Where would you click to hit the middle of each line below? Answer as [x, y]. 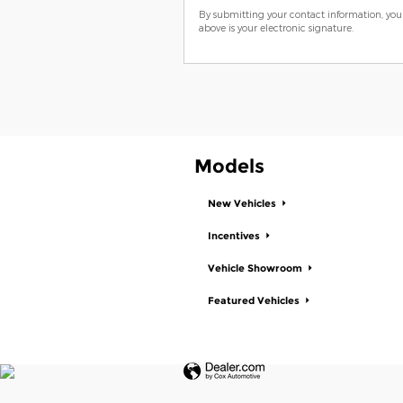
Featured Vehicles [255, 301]
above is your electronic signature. [276, 27]
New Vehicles [243, 204]
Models [229, 166]
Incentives [235, 237]
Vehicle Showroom [256, 269]
